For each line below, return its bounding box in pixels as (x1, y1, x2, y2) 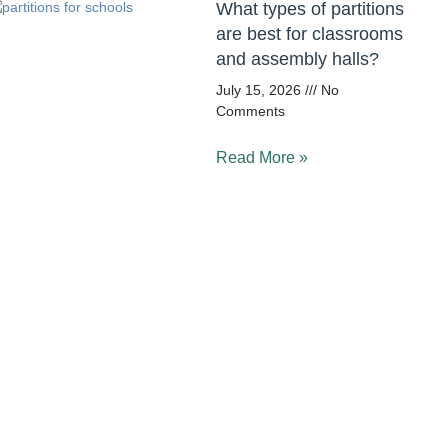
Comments (216, 103, 285, 120)
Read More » (216, 149, 308, 167)
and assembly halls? (216, 49, 379, 70)
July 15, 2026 (216, 82, 305, 99)
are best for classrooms (216, 24, 403, 45)
